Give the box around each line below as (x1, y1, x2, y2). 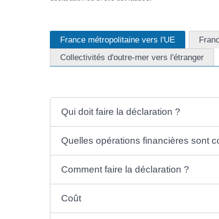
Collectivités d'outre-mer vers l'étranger (60, 52, 204, 62)
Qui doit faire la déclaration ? (61, 107, 181, 117)
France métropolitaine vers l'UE (60, 34, 175, 44)
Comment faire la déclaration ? (61, 164, 190, 175)
